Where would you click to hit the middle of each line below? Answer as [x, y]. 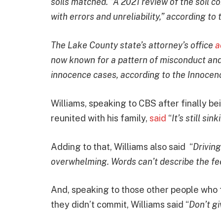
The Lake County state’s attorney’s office [133, 45]
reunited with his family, [100, 118]
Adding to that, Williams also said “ [122, 147]
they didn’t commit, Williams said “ [120, 205]
